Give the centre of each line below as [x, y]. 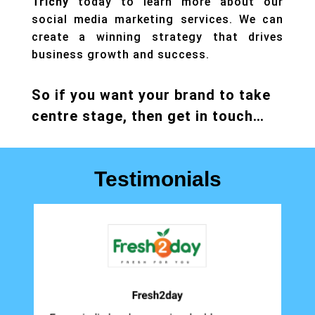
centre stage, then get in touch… [148, 116]
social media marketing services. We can [157, 20]
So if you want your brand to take [151, 95]
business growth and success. [120, 55]
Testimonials [157, 179]
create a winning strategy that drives [157, 37]
